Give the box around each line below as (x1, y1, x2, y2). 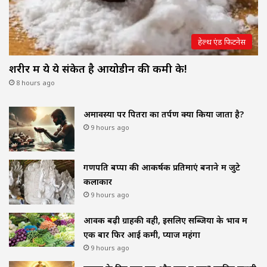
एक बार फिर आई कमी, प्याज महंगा (83, 228, 200, 240)
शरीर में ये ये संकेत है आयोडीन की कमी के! (9, 61, 187, 76)
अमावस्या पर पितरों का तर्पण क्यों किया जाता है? (83, 108, 244, 120)
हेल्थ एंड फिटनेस (198, 36, 246, 47)
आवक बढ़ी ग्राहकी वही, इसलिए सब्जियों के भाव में (83, 214, 247, 226)
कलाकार (83, 175, 112, 187)
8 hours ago (16, 77, 55, 87)
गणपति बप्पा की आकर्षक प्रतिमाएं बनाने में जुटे (83, 161, 240, 173)
